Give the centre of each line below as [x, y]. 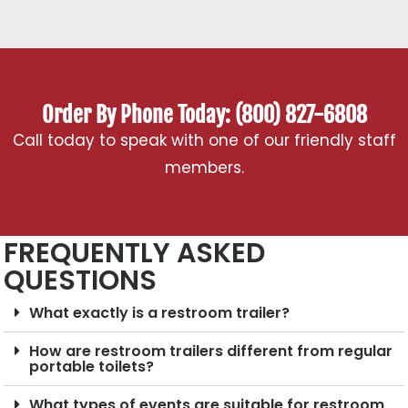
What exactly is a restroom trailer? [160, 313]
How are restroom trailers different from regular [211, 352]
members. [204, 168]
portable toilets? [92, 367]
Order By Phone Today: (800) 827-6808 [204, 115]
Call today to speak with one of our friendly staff [204, 141]
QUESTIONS [81, 281]
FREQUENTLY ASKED [135, 254]
